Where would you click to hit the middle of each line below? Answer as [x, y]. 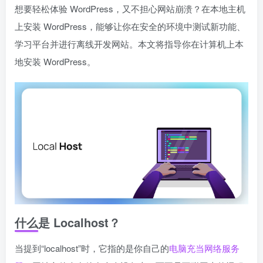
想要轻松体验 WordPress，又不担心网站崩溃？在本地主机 [130, 9]
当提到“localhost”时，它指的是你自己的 [92, 248]
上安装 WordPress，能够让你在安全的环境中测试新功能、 [130, 26]
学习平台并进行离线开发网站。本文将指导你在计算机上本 [129, 44]
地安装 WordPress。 [55, 61]
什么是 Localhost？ [68, 222]
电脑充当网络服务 [204, 248]
